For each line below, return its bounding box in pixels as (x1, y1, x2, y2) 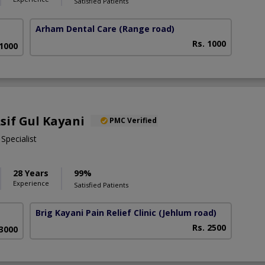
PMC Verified (109, 115, 157, 125)
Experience (13, 178, 49, 188)
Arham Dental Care (35, 23, 117, 35)
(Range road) (119, 23, 175, 35)
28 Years (13, 167, 49, 179)
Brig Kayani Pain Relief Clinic (35, 206, 157, 218)
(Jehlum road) (159, 206, 217, 218)
